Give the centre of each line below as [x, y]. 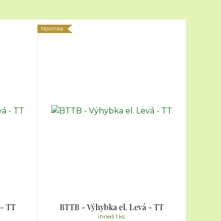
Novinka [52, 29]
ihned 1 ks [111, 216]
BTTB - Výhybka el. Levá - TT [111, 207]
